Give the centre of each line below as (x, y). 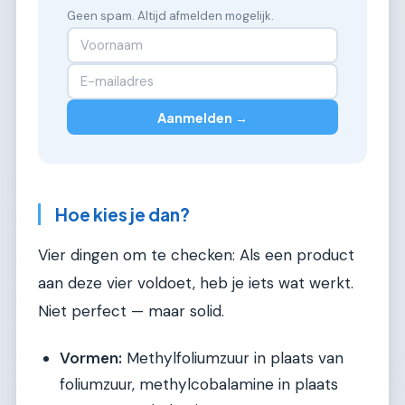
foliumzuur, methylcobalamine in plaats (199, 385)
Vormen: (91, 358)
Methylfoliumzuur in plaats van (233, 358)
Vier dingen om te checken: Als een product (196, 254)
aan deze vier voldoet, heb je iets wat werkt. (196, 283)
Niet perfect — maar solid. (131, 311)
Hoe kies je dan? (122, 215)
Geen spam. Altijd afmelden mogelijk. (170, 16)
